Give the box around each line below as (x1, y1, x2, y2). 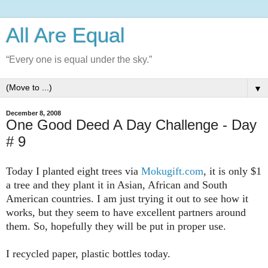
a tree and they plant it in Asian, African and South (6, 178, 227, 191)
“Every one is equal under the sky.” (6, 54, 152, 65)
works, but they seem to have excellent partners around (6, 206, 246, 218)
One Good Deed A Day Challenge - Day (6, 117, 257, 133)
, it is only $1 (203, 165, 261, 177)
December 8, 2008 (6, 109, 61, 117)
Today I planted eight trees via (6, 165, 141, 177)
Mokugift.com (141, 165, 203, 177)
